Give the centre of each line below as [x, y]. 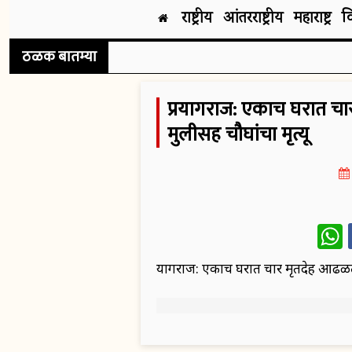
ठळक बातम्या [59, 57]
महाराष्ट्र [312, 18]
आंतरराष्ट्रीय [253, 18]
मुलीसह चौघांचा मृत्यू [238, 134]
